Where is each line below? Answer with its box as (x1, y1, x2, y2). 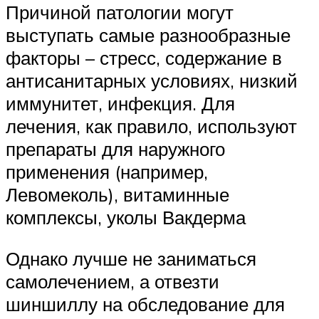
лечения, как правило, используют (6, 115, 297, 138)
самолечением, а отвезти (6, 270, 219, 293)
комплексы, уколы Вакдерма (6, 206, 246, 229)
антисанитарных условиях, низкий (6, 69, 298, 93)
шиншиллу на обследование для (6, 293, 285, 316)
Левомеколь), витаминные (6, 183, 229, 206)
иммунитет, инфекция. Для (6, 92, 235, 115)
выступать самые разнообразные (6, 23, 291, 47)
